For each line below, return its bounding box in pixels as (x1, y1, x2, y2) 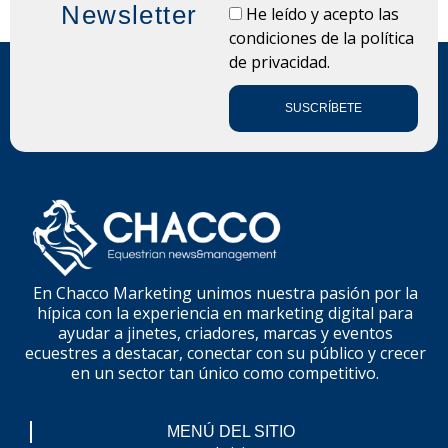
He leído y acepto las (245, 2, 399, 25)
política (359, 26, 414, 49)
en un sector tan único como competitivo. (71, 361, 379, 384)
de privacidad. (228, 50, 330, 73)
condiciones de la (228, 26, 360, 49)
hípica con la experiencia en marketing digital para (37, 301, 413, 324)
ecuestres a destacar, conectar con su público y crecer (24, 341, 426, 364)
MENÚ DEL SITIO (166, 422, 295, 440)
